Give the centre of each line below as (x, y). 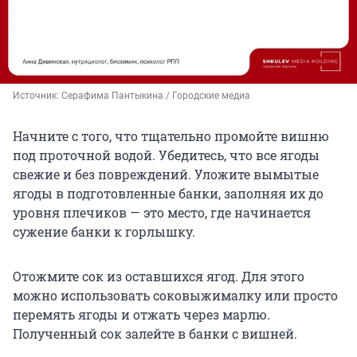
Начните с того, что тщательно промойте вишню (171, 136)
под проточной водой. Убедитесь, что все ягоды (166, 155)
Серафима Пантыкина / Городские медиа (156, 96)
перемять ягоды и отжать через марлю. (141, 315)
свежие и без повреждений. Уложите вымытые (166, 175)
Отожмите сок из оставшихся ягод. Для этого (159, 277)
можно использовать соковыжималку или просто (175, 296)
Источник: (37, 96)
